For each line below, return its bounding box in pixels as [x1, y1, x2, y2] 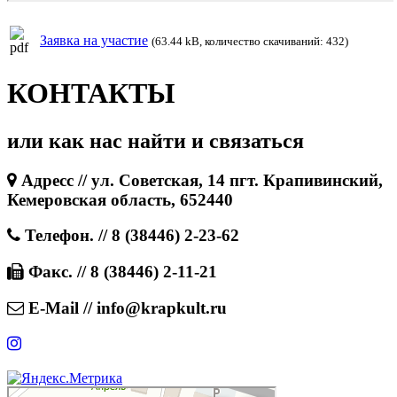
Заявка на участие [40, 32, 148, 48]
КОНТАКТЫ [7, 77, 175, 110]
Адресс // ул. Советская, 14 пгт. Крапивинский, [17, 170, 383, 190]
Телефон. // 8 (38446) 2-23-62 [20, 226, 239, 245]
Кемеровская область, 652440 [7, 190, 233, 209]
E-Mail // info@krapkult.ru [24, 298, 227, 317]
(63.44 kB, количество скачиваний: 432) [152, 34, 348, 48]
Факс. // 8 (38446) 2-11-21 [24, 262, 217, 282]
